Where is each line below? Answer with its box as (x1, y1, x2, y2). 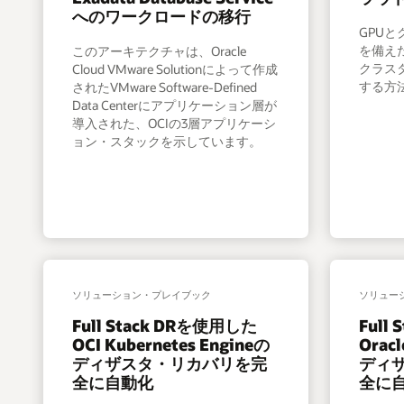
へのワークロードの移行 (72, 5, 252, 28)
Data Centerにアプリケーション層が (72, 96, 278, 114)
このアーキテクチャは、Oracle (72, 41, 247, 60)
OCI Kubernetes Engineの (72, 334, 271, 356)
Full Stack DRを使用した (72, 315, 258, 337)
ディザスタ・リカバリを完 (72, 353, 268, 375)
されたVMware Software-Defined (72, 78, 258, 96)
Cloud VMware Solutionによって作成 (72, 60, 279, 78)
